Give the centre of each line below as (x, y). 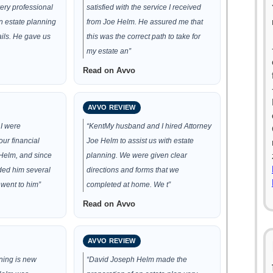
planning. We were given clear (137, 155)
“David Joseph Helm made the (137, 260)
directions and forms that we (133, 170)
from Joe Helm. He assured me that (145, 22)
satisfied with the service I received (144, 7)
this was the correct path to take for (144, 37)
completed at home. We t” (129, 185)
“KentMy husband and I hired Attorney (149, 126)
